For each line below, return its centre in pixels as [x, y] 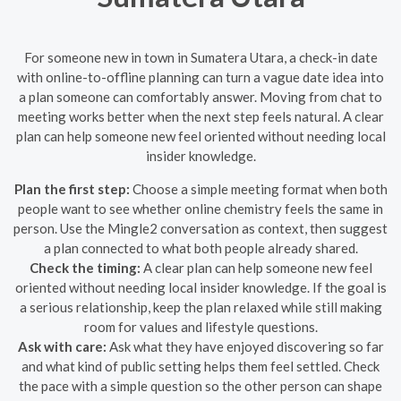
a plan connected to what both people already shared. [200, 247]
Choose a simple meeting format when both [258, 188]
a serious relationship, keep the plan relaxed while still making [200, 307]
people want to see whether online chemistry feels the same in [200, 208]
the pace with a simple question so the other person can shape [200, 385]
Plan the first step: [72, 188]
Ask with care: [62, 346]
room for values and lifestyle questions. [200, 326]
